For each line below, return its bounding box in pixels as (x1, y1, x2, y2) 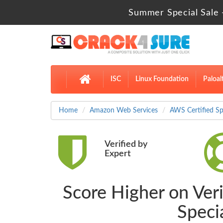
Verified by (104, 140, 147, 149)
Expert (104, 149, 131, 159)
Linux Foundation (135, 76, 189, 83)
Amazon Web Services (90, 107, 158, 114)
